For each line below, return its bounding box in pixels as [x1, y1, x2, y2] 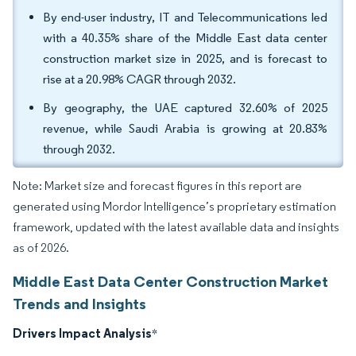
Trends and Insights [13, 294, 146, 313]
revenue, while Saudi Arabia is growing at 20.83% [43, 121, 327, 136]
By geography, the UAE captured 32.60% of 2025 [43, 100, 327, 115]
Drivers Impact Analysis [13, 325, 152, 341]
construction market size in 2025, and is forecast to [43, 51, 327, 66]
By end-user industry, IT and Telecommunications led [43, 10, 327, 25]
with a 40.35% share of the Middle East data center [43, 30, 327, 45]
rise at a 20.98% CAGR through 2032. [43, 72, 236, 87]
